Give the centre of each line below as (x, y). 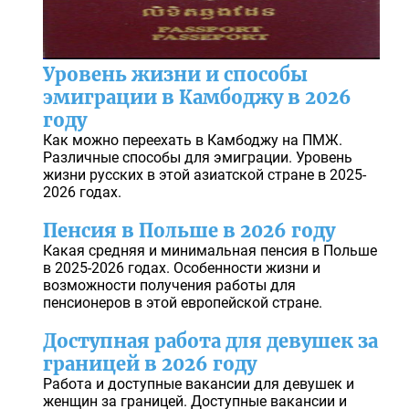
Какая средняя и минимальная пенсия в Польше (210, 251)
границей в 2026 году (149, 364)
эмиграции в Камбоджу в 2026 (197, 98)
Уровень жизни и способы (175, 75)
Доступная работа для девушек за (210, 341)
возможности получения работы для (169, 286)
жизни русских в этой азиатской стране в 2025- (204, 175)
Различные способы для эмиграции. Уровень (197, 158)
